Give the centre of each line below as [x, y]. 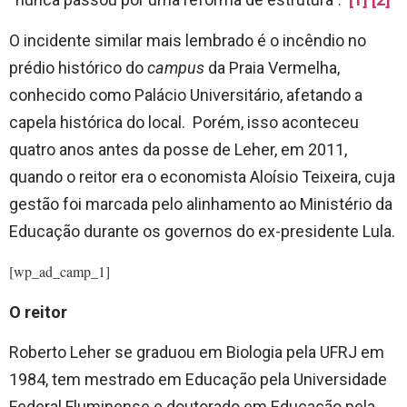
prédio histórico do [78, 67]
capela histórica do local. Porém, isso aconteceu [184, 122]
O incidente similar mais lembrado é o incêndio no [188, 40]
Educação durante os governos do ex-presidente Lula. [202, 231]
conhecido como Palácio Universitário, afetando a [186, 94]
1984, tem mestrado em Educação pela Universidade [198, 380]
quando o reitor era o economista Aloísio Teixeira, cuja [202, 176]
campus [176, 67]
